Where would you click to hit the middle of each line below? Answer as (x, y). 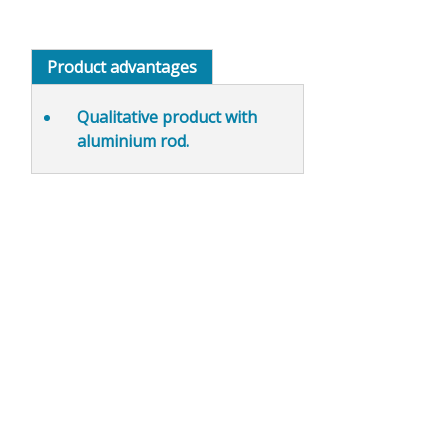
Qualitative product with (166, 116)
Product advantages (121, 66)
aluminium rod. (132, 140)
